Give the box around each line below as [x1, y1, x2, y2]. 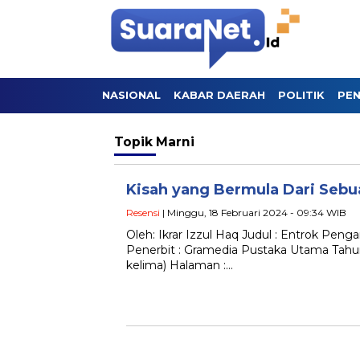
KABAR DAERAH [174, 88, 265, 101]
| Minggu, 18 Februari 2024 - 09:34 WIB [160, 207, 346, 219]
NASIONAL [102, 88, 161, 101]
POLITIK [278, 88, 325, 101]
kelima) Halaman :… [126, 258, 233, 272]
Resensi [126, 207, 160, 219]
